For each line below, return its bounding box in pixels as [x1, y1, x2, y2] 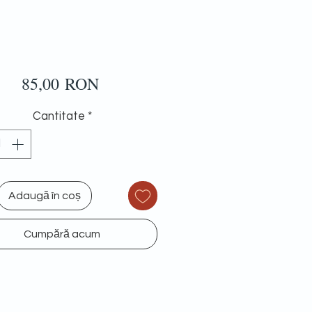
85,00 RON [22, 72, 100, 95]
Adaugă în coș [8, 189, 81, 201]
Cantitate [32, 110, 85, 123]
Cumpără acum [24, 228, 101, 240]
